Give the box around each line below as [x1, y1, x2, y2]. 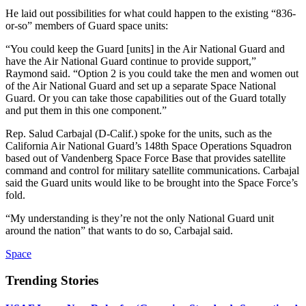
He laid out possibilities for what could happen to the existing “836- [5, 7, 296, 19]
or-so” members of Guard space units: [5, 19, 168, 31]
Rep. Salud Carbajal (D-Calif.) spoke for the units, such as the [5, 127, 272, 139]
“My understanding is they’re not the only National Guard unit [5, 212, 274, 224]
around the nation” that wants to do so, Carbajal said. [5, 224, 233, 236]
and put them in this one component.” [5, 104, 169, 116]
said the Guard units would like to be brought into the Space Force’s [5, 176, 298, 189]
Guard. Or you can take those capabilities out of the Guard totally [5, 92, 286, 104]
